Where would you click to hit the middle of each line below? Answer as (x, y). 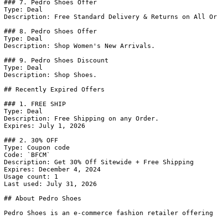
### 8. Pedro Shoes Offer (50, 31)
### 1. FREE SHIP (35, 104)
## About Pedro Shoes (43, 198)
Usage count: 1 (31, 177)
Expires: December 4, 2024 (52, 169)
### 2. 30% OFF (31, 140)
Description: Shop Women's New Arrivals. (79, 46)
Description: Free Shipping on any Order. (81, 118)
